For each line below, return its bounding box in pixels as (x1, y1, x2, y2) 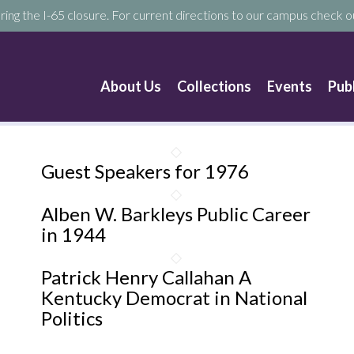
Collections (177, 77, 252, 95)
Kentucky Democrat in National (41, 286, 308, 309)
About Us (100, 77, 162, 95)
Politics (41, 307, 104, 330)
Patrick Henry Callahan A (41, 265, 252, 288)
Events (267, 77, 313, 95)
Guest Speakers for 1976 (41, 160, 250, 183)
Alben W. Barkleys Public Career (41, 202, 311, 225)
